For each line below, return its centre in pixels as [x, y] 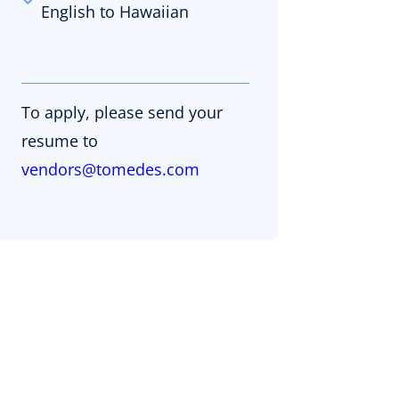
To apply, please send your [122, 112]
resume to [60, 141]
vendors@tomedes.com [110, 169]
